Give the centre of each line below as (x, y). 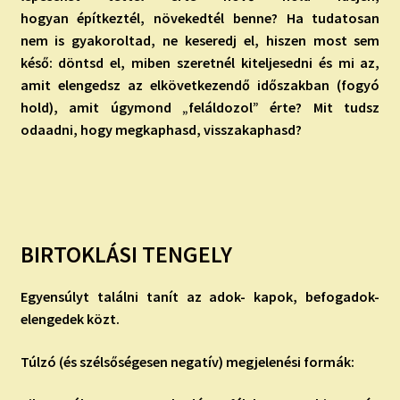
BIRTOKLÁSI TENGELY (126, 255)
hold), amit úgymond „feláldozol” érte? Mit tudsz (200, 108)
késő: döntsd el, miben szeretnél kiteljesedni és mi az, (200, 63)
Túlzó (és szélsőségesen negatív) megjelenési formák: (187, 361)
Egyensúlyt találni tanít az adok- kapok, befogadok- (200, 297)
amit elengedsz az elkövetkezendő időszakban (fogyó (200, 85)
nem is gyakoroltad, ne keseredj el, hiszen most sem (200, 41)
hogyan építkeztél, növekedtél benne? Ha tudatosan (200, 18)
